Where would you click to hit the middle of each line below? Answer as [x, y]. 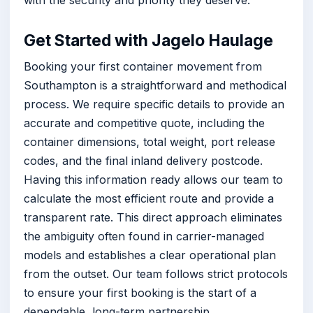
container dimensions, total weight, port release [150, 141]
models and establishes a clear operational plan [150, 255]
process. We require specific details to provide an [154, 104]
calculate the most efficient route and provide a [149, 198]
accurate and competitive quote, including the [144, 123]
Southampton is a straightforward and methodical [155, 85]
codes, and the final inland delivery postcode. [143, 160]
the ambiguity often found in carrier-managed [144, 236]
